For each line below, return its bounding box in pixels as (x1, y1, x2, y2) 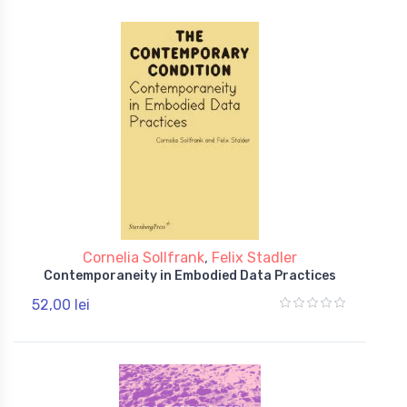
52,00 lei (32, 295, 90, 313)
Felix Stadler (212, 248, 297, 266)
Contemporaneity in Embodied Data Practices (44, 267, 336, 283)
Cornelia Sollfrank (83, 248, 204, 266)
